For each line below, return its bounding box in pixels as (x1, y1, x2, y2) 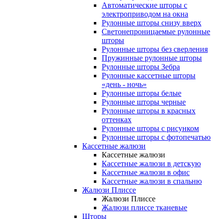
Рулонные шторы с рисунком (102, 124, 199, 133)
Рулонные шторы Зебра (102, 63, 180, 71)
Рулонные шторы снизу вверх (102, 19, 201, 27)
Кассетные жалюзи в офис (102, 168, 190, 177)
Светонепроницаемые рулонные (102, 27, 210, 36)
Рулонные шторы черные (102, 98, 186, 107)
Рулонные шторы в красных (102, 107, 196, 115)
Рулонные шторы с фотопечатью (102, 133, 211, 142)
